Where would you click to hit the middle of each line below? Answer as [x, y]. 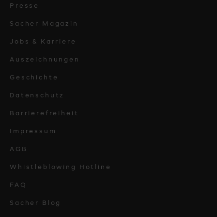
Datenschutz [37, 96]
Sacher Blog [36, 203]
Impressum [33, 132]
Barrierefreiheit [44, 114]
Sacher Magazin [44, 24]
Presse [25, 6]
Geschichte [34, 78]
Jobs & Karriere [43, 42]
